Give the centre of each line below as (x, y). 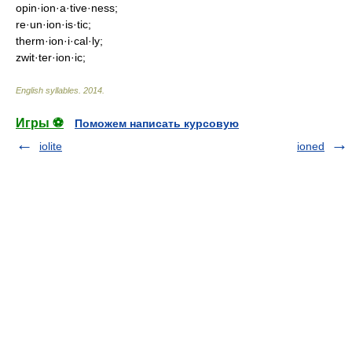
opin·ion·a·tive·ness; (67, 8)
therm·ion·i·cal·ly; (59, 41)
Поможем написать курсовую (157, 123)
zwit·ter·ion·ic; (51, 57)
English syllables (47, 90)
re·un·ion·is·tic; (53, 24)
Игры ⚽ (40, 123)
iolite (51, 146)
